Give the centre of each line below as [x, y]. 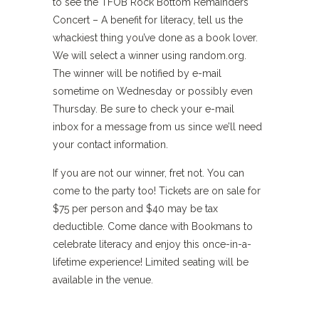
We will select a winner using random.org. [150, 56]
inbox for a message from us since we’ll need [157, 127]
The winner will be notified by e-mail [137, 73]
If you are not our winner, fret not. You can [148, 173]
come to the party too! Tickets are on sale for [157, 191]
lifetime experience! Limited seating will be [151, 262]
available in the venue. [103, 280]
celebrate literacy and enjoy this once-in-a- [152, 244]
